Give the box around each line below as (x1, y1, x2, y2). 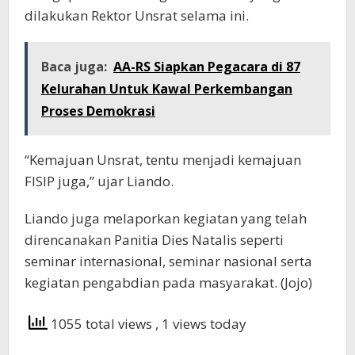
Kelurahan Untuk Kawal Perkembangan (41, 80, 292, 97)
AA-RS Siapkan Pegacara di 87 (113, 58, 300, 75)
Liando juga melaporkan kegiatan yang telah (25, 209, 307, 227)
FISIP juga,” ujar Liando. (25, 172, 174, 190)
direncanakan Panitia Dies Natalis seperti (25, 231, 284, 249)
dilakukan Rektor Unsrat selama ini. (25, 6, 249, 25)
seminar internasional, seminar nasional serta (25, 252, 312, 270)
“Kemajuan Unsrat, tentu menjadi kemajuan (25, 151, 301, 169)
